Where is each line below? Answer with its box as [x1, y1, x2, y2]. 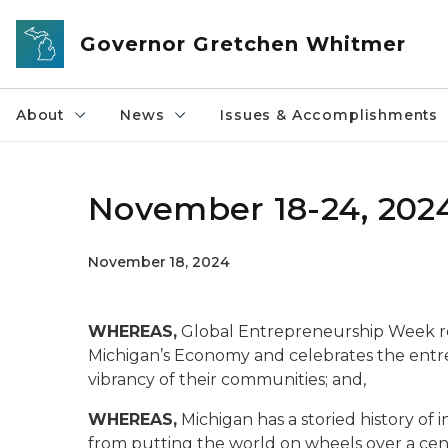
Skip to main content [9, 12, 171, 30]
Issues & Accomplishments [220, 106, 439, 124]
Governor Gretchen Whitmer [80, 32, 407, 56]
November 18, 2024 [88, 253, 230, 271]
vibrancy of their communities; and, [88, 370, 366, 389]
